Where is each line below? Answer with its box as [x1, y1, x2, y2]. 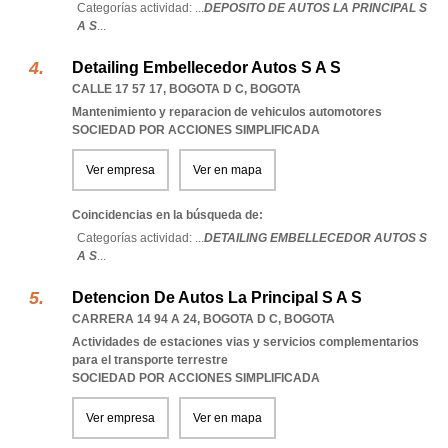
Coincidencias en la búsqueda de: [72, 208, 263, 222]
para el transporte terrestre [72, 353, 228, 367]
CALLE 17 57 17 [72, 82, 163, 96]
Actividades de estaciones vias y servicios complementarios [72, 335, 419, 349]
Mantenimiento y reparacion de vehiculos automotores [72, 105, 382, 119]
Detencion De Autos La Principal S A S [72, 289, 362, 306]
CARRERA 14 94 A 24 [72, 312, 197, 326]
